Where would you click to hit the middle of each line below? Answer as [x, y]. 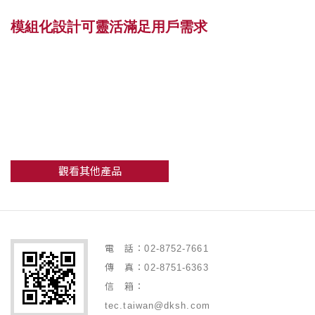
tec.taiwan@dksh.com [157, 306]
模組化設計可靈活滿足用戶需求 [109, 27]
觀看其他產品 [90, 172]
